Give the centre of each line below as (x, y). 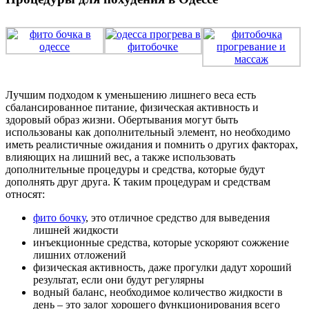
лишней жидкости (76, 230)
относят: (25, 194)
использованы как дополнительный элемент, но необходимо (148, 132)
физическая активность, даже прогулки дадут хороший (162, 267)
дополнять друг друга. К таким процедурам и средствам (138, 181)
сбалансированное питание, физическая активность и (132, 107)
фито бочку (59, 217)
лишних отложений (80, 255)
